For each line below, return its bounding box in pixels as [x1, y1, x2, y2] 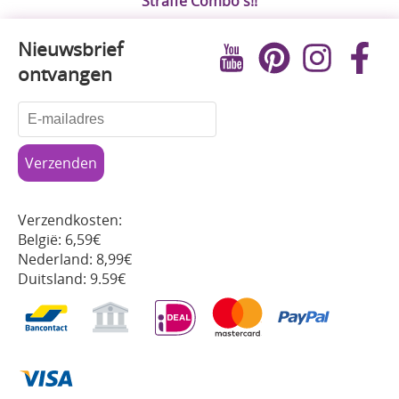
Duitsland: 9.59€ [18, 269, 126, 289]
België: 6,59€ [18, 230, 101, 250]
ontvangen [18, 61, 112, 87]
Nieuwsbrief [18, 37, 123, 62]
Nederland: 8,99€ [18, 249, 132, 270]
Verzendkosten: [18, 210, 122, 231]
